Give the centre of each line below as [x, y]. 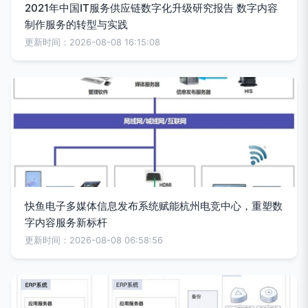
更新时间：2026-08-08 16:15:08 [92, 42]
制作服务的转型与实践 [76, 24]
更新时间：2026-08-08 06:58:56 [94, 240]
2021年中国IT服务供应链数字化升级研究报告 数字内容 [151, 8]
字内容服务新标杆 [66, 222]
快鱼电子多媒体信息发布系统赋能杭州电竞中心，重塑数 [154, 206]
